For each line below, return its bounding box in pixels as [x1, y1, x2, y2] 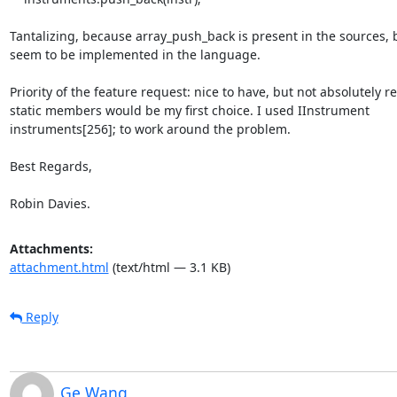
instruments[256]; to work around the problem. [9, 120, 291, 137]
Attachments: [9, 239, 93, 257]
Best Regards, [9, 157, 92, 175]
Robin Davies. [9, 194, 90, 212]
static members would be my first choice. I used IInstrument [9, 101, 370, 119]
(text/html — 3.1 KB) [108, 258, 230, 276]
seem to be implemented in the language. [9, 45, 261, 63]
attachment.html [9, 258, 109, 276]
